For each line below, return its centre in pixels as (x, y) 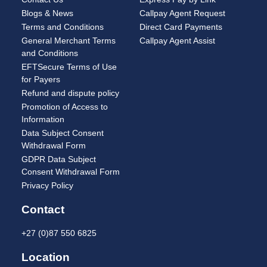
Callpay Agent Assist (177, 41)
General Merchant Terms (69, 41)
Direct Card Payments (181, 27)
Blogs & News (47, 13)
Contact (43, 210)
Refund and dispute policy (70, 93)
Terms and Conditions (63, 27)
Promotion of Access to (65, 107)
